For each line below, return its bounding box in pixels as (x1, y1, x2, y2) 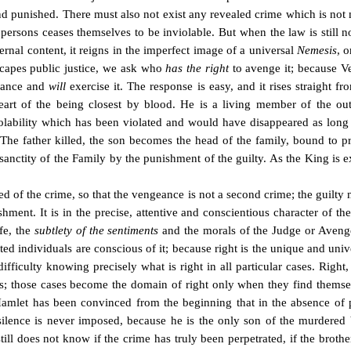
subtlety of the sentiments (34, 224, 159, 237)
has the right (165, 62, 229, 74)
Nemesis (297, 44, 337, 56)
